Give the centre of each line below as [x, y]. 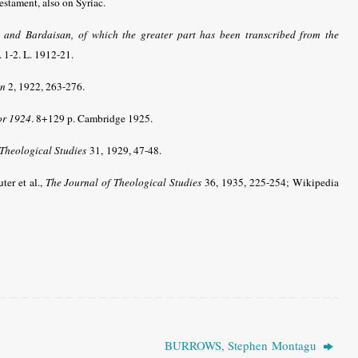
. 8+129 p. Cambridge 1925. [92, 118]
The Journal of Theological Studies [123, 182]
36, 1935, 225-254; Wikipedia [270, 182]
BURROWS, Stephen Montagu [242, 345]
